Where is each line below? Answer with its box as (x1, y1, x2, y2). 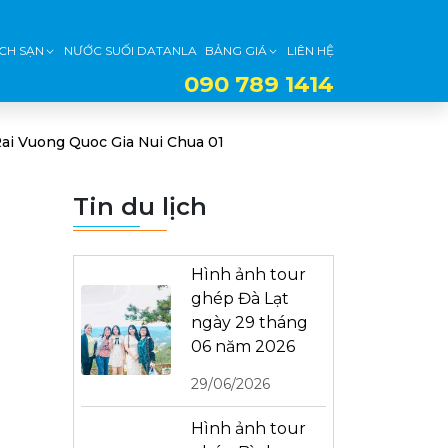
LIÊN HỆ (287, 43, 334, 59)
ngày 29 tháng (191, 313, 308, 332)
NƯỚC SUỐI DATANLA (64, 43, 197, 59)
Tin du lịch (73, 192, 207, 221)
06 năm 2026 (191, 337, 295, 356)
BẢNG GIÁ (205, 43, 267, 59)
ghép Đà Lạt (191, 289, 289, 308)
